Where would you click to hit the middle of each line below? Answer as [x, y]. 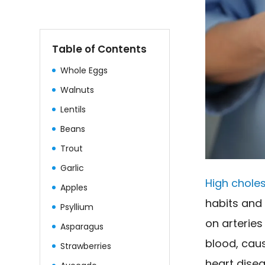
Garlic [72, 168]
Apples [74, 187]
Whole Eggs [84, 70]
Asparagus [82, 226]
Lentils [73, 109]
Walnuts [77, 90]
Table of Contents [100, 49]
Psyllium [77, 207]
